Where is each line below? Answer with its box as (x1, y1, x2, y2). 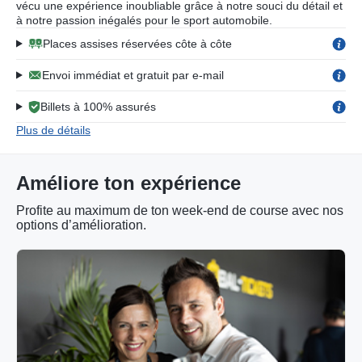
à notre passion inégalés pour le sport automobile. (16, 14, 272, 27)
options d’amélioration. (16, 218, 146, 232)
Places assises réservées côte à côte (42, 37, 232, 50)
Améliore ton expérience (16, 172, 241, 194)
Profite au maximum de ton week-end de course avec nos (16, 204, 343, 217)
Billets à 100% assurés (40, 100, 156, 113)
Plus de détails (16, 124, 90, 137)
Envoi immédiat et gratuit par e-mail (41, 69, 224, 82)
